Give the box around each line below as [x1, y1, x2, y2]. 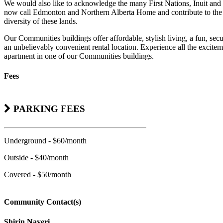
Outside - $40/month [4, 153, 69, 162]
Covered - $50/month [4, 170, 71, 179]
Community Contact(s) [4, 198, 81, 207]
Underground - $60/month [4, 136, 87, 145]
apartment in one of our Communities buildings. [4, 52, 154, 61]
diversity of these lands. [4, 17, 78, 26]
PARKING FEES [11, 104, 85, 114]
